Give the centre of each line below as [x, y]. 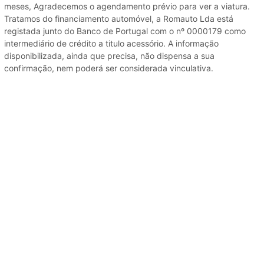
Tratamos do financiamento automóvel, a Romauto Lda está [119, 18]
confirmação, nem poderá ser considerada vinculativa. [109, 68]
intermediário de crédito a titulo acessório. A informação [111, 43]
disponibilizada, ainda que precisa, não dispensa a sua [109, 55]
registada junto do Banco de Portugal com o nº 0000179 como [125, 31]
